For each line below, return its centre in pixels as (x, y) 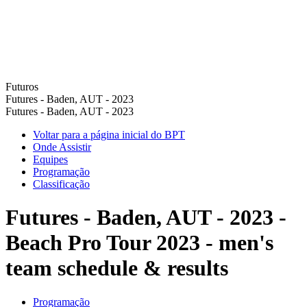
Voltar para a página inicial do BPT (109, 135)
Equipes (50, 159)
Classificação (61, 184)
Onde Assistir (62, 147)
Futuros (22, 87)
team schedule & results (117, 268)
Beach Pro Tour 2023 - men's (139, 243)
